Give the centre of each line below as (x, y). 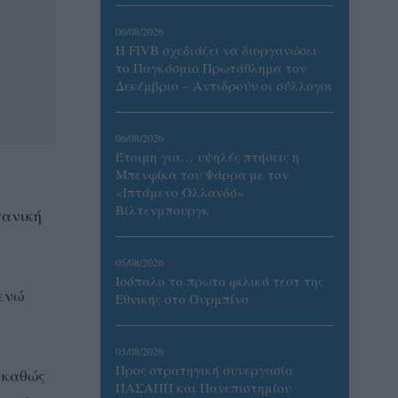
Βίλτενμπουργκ (163, 210)
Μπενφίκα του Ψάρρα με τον (202, 174)
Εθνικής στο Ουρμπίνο (182, 298)
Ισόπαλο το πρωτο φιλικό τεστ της (219, 281)
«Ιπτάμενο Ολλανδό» (180, 192)
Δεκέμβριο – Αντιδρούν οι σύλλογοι (224, 85)
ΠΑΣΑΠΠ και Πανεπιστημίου (203, 387)
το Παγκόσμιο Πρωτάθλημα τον (211, 68)
